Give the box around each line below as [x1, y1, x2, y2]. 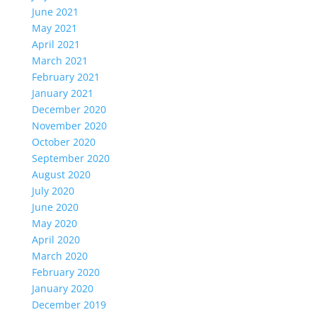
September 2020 [31, 151, 110, 165]
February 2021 [31, 70, 100, 83]
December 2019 [31, 298, 106, 311]
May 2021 [31, 21, 77, 35]
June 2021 [31, 5, 79, 18]
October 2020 [31, 135, 96, 149]
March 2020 [31, 249, 88, 263]
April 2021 [31, 38, 80, 51]
